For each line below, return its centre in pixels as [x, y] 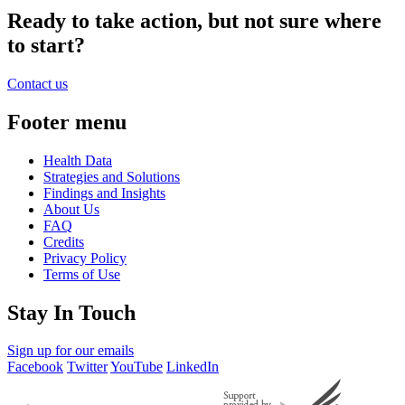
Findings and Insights [104, 193]
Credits [64, 241]
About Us [71, 209]
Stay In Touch [71, 312]
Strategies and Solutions [112, 176]
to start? [46, 45]
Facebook [35, 367]
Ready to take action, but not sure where [194, 20]
